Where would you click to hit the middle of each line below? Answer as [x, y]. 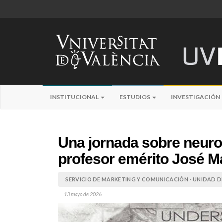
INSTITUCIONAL [75, 97]
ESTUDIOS [135, 97]
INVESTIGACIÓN [196, 97]
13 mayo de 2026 [83, 194]
